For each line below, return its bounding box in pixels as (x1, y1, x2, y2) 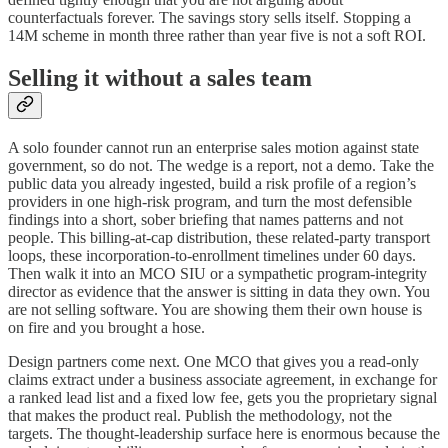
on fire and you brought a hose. (8, 318, 205, 336)
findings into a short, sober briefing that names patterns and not (8, 210, 403, 228)
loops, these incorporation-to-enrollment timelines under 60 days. (8, 246, 416, 264)
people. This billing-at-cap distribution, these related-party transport (8, 228, 430, 246)
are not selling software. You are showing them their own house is (8, 300, 422, 318)
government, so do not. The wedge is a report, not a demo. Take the (8, 156, 434, 174)
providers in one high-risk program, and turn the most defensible (8, 192, 412, 210)
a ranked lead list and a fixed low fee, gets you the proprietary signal (8, 388, 437, 406)
